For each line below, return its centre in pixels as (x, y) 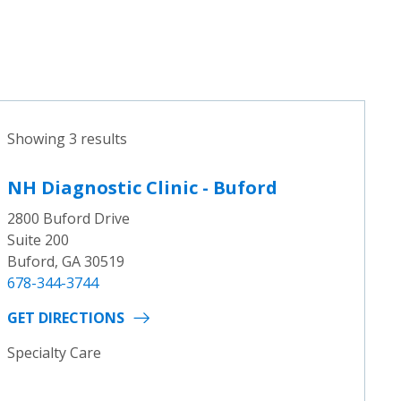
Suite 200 (38, 240)
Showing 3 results (67, 139)
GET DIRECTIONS (65, 318)
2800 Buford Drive (68, 219)
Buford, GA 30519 (65, 262)
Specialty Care (54, 353)
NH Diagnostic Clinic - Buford (142, 188)
